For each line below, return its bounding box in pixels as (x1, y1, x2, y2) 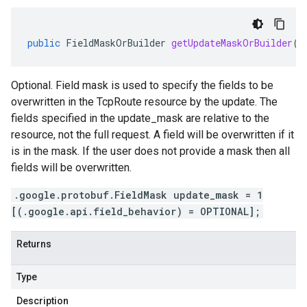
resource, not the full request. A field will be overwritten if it (11, 128, 294, 141)
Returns (16, 238, 51, 249)
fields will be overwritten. (11, 161, 132, 174)
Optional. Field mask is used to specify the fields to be (11, 79, 273, 92)
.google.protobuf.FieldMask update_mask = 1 (14, 188, 263, 201)
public (27, 36, 60, 49)
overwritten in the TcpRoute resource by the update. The (11, 95, 278, 108)
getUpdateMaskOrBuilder (171, 36, 293, 49)
